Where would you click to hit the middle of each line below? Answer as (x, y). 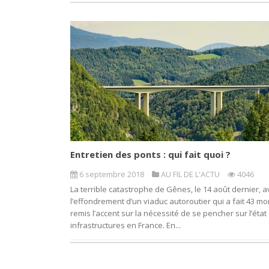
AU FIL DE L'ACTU (190, 174)
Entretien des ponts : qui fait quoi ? (150, 155)
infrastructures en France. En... (125, 225)
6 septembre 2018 (112, 174)
